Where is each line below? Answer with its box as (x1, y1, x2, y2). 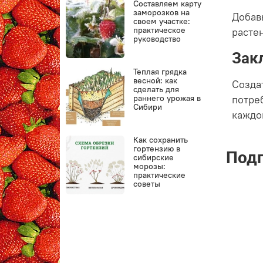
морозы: (133, 161, 166, 172)
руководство (133, 33, 181, 45)
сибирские (133, 152, 174, 163)
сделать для (133, 84, 180, 95)
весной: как (133, 75, 178, 86)
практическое (133, 25, 186, 36)
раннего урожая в (133, 93, 201, 104)
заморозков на (133, 7, 190, 18)
